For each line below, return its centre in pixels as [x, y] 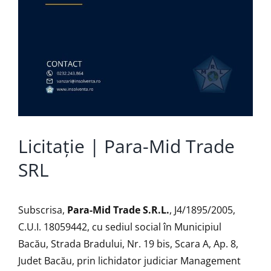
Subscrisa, [43, 210]
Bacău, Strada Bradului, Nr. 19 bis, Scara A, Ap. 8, [128, 243]
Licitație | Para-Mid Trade [126, 146]
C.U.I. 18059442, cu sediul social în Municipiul [120, 227]
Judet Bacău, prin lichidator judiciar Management [129, 260]
